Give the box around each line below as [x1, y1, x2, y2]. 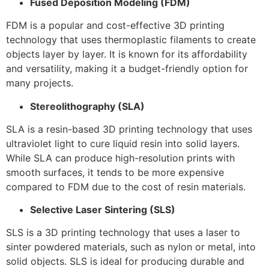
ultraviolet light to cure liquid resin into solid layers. [6, 137, 240, 150]
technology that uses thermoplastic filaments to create [6, 34, 256, 46]
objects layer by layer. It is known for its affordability [6, 48, 247, 61]
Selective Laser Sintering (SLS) [30, 204, 175, 216]
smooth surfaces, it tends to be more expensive [6, 166, 224, 178]
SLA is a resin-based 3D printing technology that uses [6, 122, 252, 135]
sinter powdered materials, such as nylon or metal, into [6, 241, 256, 253]
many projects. [6, 77, 73, 89]
